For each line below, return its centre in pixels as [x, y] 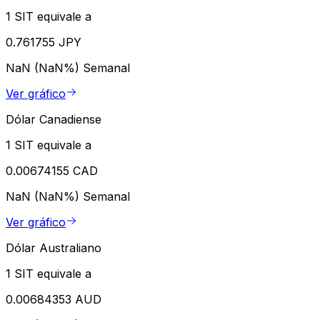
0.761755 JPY [44, 42]
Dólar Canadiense [54, 120]
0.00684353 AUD [54, 300]
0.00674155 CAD [52, 171]
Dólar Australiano [54, 248]
